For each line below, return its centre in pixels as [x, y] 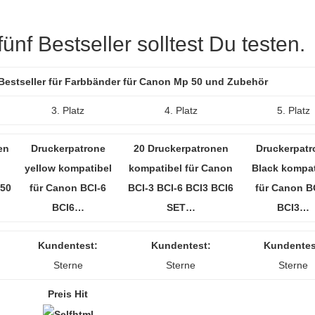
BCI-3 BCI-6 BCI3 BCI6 [181, 188]
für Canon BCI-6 [68, 188]
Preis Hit [68, 294]
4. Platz [181, 110]
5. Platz [293, 110]
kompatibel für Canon [181, 168]
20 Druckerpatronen [181, 148]
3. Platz [68, 110]
